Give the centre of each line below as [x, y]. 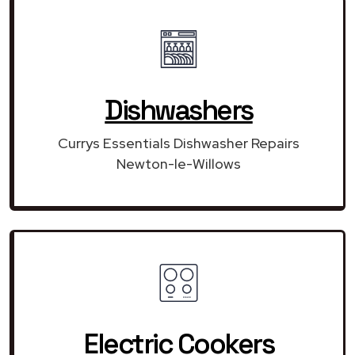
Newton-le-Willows [179, 163]
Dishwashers [179, 110]
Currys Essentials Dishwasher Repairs [179, 143]
